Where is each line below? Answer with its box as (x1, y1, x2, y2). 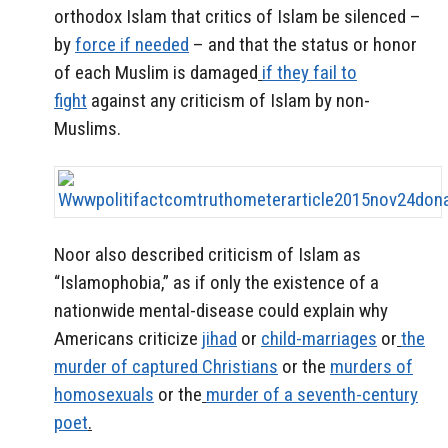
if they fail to (262, 61, 357, 85)
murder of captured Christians (54, 354, 278, 378)
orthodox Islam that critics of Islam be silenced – (54, 5, 421, 29)
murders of (330, 354, 413, 378)
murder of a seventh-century (206, 382, 418, 406)
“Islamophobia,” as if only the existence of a (54, 270, 379, 294)
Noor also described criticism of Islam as (54, 242, 361, 266)
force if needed (75, 33, 189, 57)
